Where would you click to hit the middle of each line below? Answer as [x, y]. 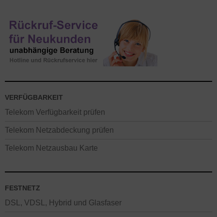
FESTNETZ [23, 188]
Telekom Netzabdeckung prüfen [59, 130]
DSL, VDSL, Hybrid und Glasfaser [63, 202]
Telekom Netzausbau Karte [51, 148]
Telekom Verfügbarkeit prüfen [55, 112]
